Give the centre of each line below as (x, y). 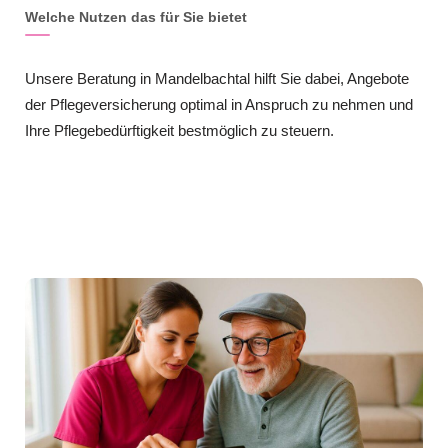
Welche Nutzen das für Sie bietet (136, 17)
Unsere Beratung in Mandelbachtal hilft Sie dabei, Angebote (217, 79)
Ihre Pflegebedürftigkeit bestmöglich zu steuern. (179, 131)
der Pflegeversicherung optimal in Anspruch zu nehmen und (219, 105)
